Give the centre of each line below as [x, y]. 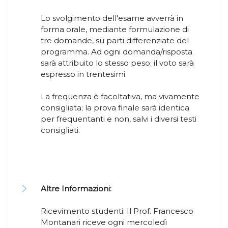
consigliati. [60, 130]
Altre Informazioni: [76, 189]
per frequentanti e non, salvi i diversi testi [119, 119]
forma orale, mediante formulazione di [115, 30]
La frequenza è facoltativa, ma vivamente [120, 97]
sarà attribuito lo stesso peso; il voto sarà [117, 63]
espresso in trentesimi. [84, 74]
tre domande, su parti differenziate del [115, 41]
